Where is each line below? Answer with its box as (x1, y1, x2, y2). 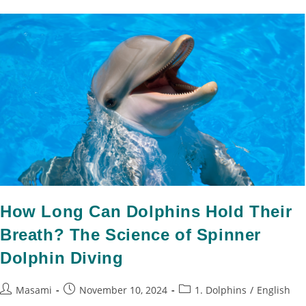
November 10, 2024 (79, 283, 167, 296)
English (257, 283, 290, 296)
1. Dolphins (195, 283, 247, 296)
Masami (16, 283, 52, 296)
